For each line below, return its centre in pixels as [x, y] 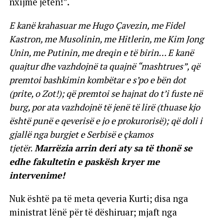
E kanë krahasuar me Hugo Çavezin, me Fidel [97, 25]
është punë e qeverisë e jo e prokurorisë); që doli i [106, 120]
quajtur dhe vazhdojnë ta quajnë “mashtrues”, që [104, 66]
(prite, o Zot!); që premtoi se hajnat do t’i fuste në [106, 93]
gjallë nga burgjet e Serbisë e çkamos [81, 134]
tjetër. [21, 148]
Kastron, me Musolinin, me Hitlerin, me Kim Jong [106, 39]
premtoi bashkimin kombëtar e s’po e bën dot [97, 80]
